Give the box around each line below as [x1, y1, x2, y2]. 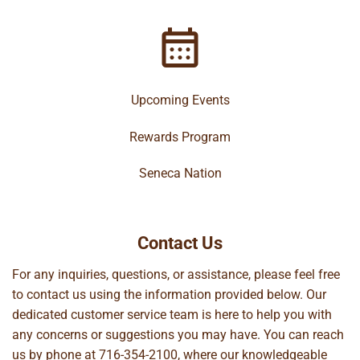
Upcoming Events [130, 92, 230, 108]
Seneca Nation [138, 166, 222, 182]
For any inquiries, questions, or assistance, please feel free [12, 266, 340, 282]
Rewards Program [129, 129, 231, 145]
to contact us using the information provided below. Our [12, 286, 326, 302]
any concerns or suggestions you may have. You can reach [12, 326, 344, 342]
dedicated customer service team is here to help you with [12, 306, 332, 322]
